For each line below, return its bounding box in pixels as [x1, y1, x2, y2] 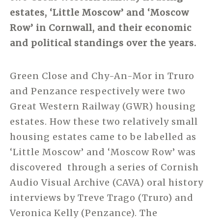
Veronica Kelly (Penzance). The [10, 207, 158, 219]
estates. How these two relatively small [10, 115, 198, 127]
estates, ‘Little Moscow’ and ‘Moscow [10, 6, 189, 18]
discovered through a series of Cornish [10, 161, 199, 173]
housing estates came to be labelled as [10, 131, 196, 142]
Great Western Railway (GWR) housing [10, 100, 196, 112]
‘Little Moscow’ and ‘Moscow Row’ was [10, 146, 196, 158]
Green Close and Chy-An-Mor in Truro [10, 70, 194, 82]
